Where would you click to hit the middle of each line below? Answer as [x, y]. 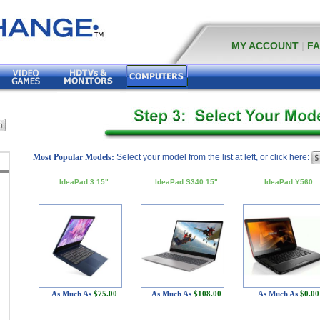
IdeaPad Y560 [288, 181]
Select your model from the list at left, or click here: [214, 157]
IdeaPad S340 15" [186, 181]
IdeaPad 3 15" [84, 181]
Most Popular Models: [74, 157]
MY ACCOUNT [265, 46]
